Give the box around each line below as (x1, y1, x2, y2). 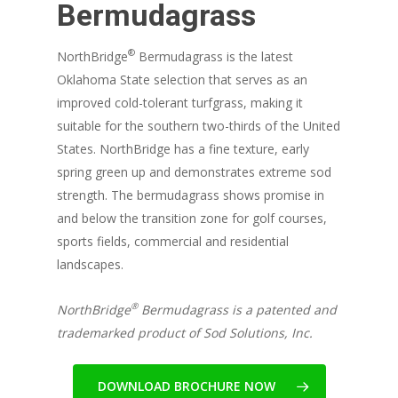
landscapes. (57, 255, 124, 273)
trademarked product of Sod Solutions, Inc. (57, 324, 314, 342)
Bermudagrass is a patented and (138, 301, 338, 319)
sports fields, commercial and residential (57, 232, 290, 250)
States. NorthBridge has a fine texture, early (57, 139, 310, 157)
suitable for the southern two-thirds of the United (57, 116, 341, 134)
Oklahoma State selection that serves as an (57, 70, 308, 88)
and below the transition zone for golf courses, (57, 209, 328, 227)
